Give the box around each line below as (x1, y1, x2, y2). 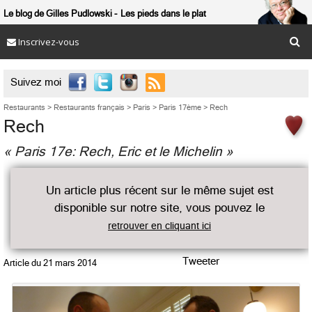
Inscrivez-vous (16, 36, 79, 48)
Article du (3, 258, 41, 268)
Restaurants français (54, 103, 125, 112)
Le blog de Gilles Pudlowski (3, 8, 112, 19)
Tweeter (182, 256, 219, 267)
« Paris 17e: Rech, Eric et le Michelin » (3, 144, 233, 159)
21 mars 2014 (43, 258, 97, 268)
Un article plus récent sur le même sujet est (45, 184, 274, 197)
